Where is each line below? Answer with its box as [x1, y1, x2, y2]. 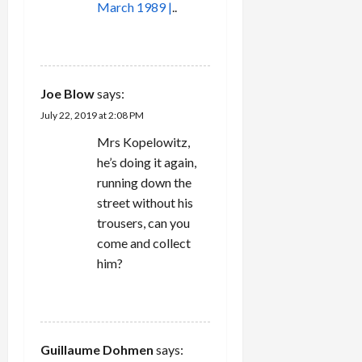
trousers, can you [97, 214, 190, 230]
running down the [97, 174, 192, 190]
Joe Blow [40, 85, 95, 101]
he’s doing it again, [97, 154, 196, 170]
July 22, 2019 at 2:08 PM [40, 108, 144, 121]
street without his [97, 194, 193, 210]
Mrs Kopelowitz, [97, 133, 190, 149]
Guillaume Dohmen [40, 341, 154, 357]
